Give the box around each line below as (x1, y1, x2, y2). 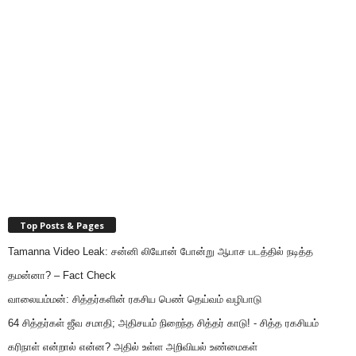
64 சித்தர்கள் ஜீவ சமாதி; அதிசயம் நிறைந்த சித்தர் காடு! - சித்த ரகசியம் (8, 317, 319, 330)
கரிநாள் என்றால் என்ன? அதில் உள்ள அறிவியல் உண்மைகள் (8, 341, 257, 354)
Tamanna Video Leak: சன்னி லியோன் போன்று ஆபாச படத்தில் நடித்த (8, 246, 313, 258)
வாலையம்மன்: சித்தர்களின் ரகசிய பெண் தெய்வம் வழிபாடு (8, 293, 261, 306)
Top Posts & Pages (20, 219, 104, 232)
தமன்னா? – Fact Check (8, 269, 116, 282)
